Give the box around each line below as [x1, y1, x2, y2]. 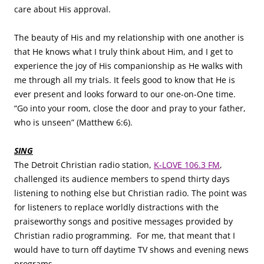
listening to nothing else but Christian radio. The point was [14, 187, 247, 199]
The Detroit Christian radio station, [14, 159, 154, 170]
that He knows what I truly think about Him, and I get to [14, 46, 233, 57]
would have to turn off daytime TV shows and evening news [14, 244, 249, 255]
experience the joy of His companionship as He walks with [14, 60, 243, 71]
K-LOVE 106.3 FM [154, 159, 220, 170]
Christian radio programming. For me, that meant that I [14, 230, 235, 241]
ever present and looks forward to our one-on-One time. [14, 88, 236, 100]
